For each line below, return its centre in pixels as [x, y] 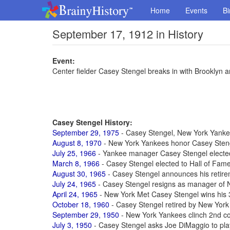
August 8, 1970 [77, 143]
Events [196, 10]
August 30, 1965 [79, 174]
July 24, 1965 [74, 184]
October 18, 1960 [81, 204]
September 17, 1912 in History [128, 34]
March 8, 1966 [76, 163]
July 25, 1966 [74, 153]
